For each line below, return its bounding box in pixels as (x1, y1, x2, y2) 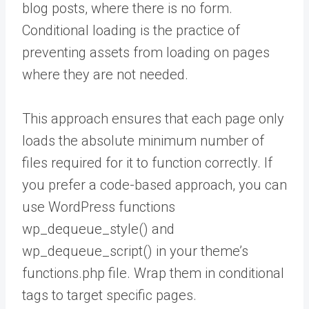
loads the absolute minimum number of (22, 132, 264, 149)
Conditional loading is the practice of (22, 21, 240, 39)
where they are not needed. (22, 66, 188, 83)
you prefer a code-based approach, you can (22, 176, 287, 193)
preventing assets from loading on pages (22, 43, 270, 61)
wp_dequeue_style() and (22, 220, 175, 237)
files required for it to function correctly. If (22, 154, 272, 171)
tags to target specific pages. (22, 286, 197, 303)
